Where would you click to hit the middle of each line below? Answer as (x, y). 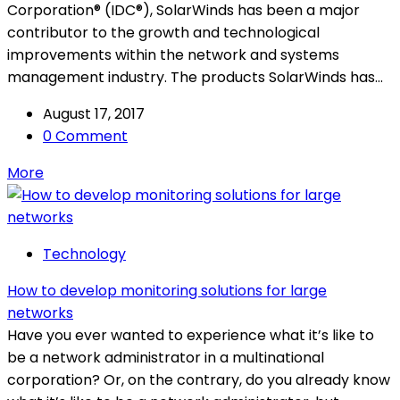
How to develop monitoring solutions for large (167, 290)
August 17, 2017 (94, 113)
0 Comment (85, 136)
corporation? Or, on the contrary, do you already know (199, 379)
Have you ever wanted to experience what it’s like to (191, 335)
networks (40, 312)
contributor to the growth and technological (163, 32)
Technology (84, 254)
